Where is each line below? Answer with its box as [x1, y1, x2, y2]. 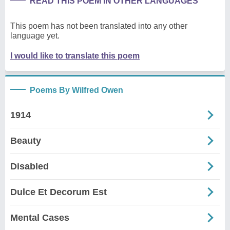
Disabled [10, 161, 49, 171]
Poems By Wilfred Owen [30, 85, 123, 94]
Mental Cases [10, 212, 69, 223]
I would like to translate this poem [10, 51, 140, 60]
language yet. [10, 31, 60, 40]
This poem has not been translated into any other [10, 21, 187, 30]
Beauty [10, 135, 41, 146]
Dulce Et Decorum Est [10, 186, 107, 197]
